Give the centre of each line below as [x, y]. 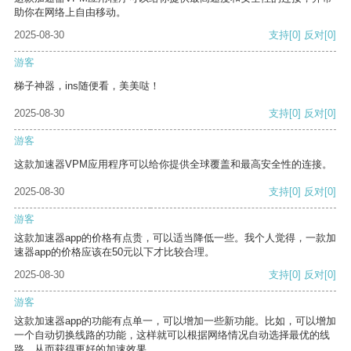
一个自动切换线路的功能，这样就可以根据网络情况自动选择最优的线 [172, 335]
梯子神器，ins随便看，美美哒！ [87, 86]
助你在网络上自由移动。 [70, 13]
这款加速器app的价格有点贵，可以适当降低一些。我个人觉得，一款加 [175, 238]
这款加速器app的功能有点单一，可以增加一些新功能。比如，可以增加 [175, 321]
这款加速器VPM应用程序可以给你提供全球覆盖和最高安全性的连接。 [173, 165]
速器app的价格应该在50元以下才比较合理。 [114, 252]
